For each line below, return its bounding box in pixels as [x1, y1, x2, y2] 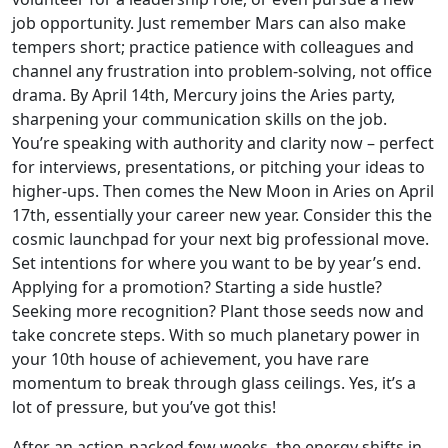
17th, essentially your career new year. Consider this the [12, 204, 432, 226]
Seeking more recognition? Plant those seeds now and [12, 300, 424, 322]
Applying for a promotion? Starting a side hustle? [12, 276, 382, 298]
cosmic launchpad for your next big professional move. [12, 228, 429, 250]
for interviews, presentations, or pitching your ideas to [12, 156, 425, 178]
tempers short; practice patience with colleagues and [12, 36, 414, 58]
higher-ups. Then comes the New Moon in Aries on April [12, 180, 434, 202]
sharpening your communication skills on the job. [12, 108, 387, 130]
